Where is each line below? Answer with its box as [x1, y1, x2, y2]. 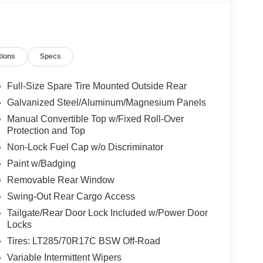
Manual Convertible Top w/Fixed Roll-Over [6, 114, 184, 124]
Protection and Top [6, 126, 85, 136]
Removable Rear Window [6, 175, 114, 186]
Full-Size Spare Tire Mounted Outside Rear [6, 81, 187, 92]
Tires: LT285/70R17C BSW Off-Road [6, 236, 160, 247]
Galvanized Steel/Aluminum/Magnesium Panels [6, 97, 206, 108]
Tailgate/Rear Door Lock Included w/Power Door [6, 208, 208, 218]
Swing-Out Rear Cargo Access [6, 191, 135, 202]
